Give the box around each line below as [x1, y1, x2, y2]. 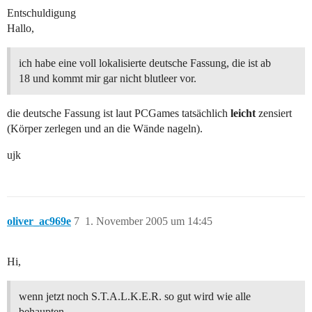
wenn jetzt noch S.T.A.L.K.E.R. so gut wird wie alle [19, 290, 251, 303]
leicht [231, 107, 256, 120]
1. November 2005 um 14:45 [85, 215, 212, 228]
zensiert [256, 107, 292, 120]
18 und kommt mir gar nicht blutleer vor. [19, 72, 196, 85]
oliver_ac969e [7, 215, 71, 228]
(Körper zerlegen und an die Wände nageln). [7, 123, 203, 135]
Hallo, [7, 22, 34, 35]
